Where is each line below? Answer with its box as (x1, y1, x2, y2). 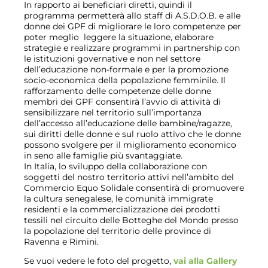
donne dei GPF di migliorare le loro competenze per (24, 21, 241, 32)
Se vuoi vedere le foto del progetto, (24, 255, 173, 266)
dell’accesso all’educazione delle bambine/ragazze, (24, 118, 232, 129)
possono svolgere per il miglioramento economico (24, 139, 236, 150)
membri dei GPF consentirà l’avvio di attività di (24, 96, 221, 107)
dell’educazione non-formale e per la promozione (24, 64, 229, 75)
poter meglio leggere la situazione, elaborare (24, 32, 214, 42)
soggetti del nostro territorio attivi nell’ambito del (24, 172, 234, 182)
